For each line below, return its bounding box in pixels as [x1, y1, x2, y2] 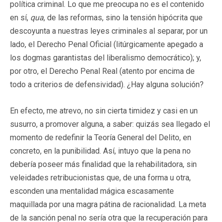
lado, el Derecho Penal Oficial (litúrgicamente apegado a [10, 39, 203, 49]
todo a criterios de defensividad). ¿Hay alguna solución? [10, 79, 204, 89]
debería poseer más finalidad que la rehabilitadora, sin [10, 159, 197, 169]
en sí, [10, 12, 30, 22]
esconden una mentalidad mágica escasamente [10, 186, 174, 196]
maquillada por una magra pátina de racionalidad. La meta [10, 199, 206, 209]
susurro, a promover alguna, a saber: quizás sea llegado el [10, 119, 210, 129]
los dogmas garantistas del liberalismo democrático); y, [10, 53, 201, 62]
